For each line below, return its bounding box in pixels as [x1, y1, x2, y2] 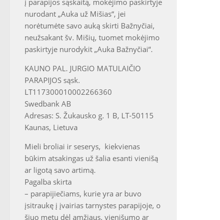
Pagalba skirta [25, 177, 72, 187]
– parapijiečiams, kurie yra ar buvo [25, 189, 141, 198]
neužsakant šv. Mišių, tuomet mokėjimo [25, 32, 160, 42]
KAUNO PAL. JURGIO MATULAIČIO [25, 63, 141, 73]
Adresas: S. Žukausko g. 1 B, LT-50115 [25, 110, 154, 120]
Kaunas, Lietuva [25, 122, 78, 132]
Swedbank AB [25, 99, 71, 109]
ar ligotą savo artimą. [25, 165, 96, 175]
